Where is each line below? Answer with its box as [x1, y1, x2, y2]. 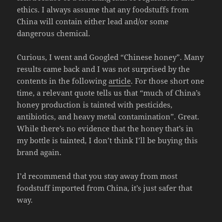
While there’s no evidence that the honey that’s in [17, 123, 194, 133]
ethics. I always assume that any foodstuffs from [17, 4, 189, 14]
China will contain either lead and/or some [17, 16, 169, 26]
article [109, 75, 131, 86]
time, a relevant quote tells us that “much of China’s [17, 87, 201, 98]
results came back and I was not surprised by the [17, 63, 190, 74]
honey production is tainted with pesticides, [17, 99, 173, 110]
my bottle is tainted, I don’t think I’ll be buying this [17, 135, 198, 145]
